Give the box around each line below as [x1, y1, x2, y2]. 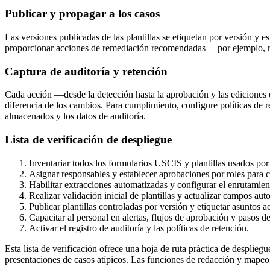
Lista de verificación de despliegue [5, 133, 172, 146]
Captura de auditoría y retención [5, 64, 168, 78]
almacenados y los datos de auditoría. [5, 111, 146, 122]
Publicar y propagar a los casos [5, 7, 160, 20]
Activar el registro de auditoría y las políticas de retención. [29, 222, 249, 233]
